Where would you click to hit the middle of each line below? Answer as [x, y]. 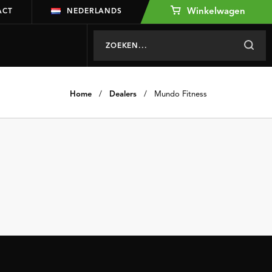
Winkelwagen [215, 12]
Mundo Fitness [181, 94]
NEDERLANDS [94, 12]
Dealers [123, 94]
